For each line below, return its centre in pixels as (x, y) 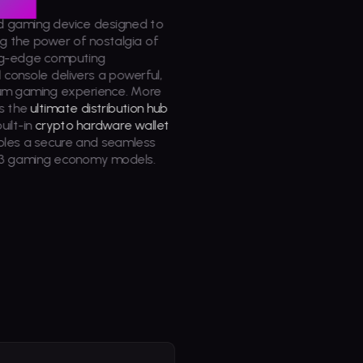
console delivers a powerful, (83, 75)
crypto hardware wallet (102, 125)
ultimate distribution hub (99, 108)
